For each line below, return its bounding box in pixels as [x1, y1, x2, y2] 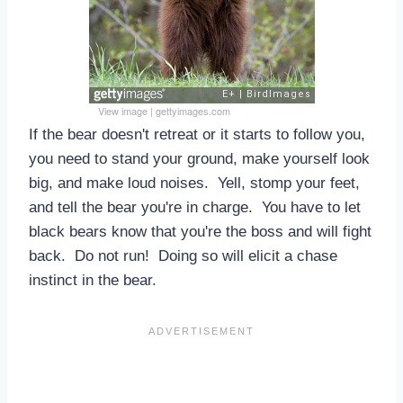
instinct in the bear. [29, 271, 157, 289]
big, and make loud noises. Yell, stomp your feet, [29, 174, 360, 192]
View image [97, 103, 148, 118]
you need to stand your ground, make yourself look [29, 149, 370, 167]
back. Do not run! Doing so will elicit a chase [29, 246, 337, 264]
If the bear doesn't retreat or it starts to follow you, [29, 125, 365, 143]
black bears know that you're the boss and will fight [29, 222, 372, 240]
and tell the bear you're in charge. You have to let [29, 198, 361, 216]
